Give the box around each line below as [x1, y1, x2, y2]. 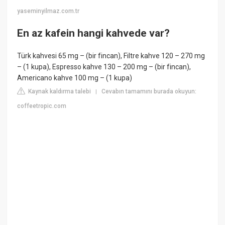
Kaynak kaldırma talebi [27, 87, 91, 95]
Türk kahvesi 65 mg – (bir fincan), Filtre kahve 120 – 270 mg [17, 51, 205, 60]
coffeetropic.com [17, 102, 67, 109]
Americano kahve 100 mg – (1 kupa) [17, 73, 133, 82]
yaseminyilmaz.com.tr [17, 8, 80, 15]
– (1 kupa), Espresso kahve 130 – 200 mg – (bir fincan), [17, 62, 191, 71]
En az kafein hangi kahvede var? [17, 27, 170, 39]
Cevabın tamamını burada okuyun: [101, 87, 197, 95]
